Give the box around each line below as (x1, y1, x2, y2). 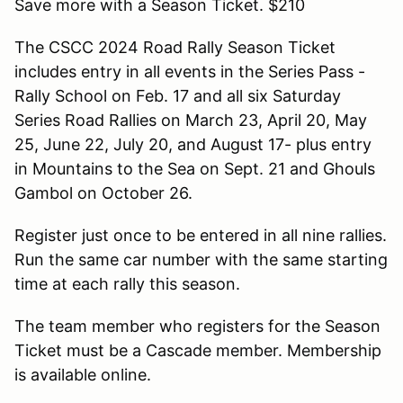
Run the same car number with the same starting (14, 249, 388, 269)
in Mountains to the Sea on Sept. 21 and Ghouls (14, 158, 375, 178)
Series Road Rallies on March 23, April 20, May (14, 110, 367, 130)
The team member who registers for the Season (14, 316, 381, 336)
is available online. (14, 364, 151, 384)
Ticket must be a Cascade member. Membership (14, 340, 381, 360)
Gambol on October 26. (14, 183, 193, 202)
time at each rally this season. (14, 273, 240, 293)
